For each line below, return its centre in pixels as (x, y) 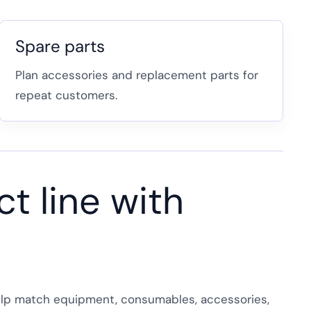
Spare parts (60, 46)
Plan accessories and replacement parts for (136, 75)
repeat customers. (66, 95)
